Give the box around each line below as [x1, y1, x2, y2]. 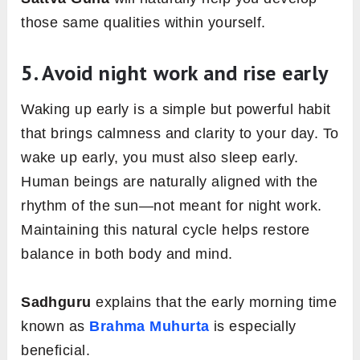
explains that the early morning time [91, 294, 337, 311]
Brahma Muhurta [89, 318, 210, 335]
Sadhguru [21, 294, 92, 311]
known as [21, 318, 90, 335]
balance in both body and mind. [21, 246, 233, 263]
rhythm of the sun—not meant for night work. [21, 198, 322, 215]
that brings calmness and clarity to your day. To [21, 125, 339, 142]
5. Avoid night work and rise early [21, 59, 329, 87]
